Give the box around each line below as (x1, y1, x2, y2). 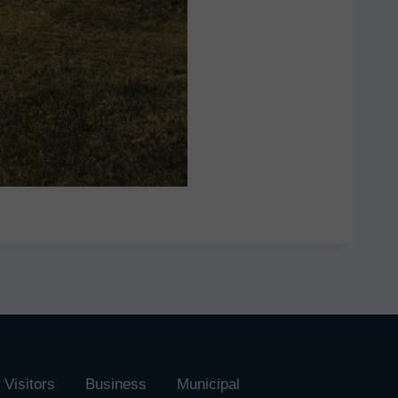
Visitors (4, 376, 55, 394)
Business (85, 376, 147, 394)
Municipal (177, 376, 240, 394)
